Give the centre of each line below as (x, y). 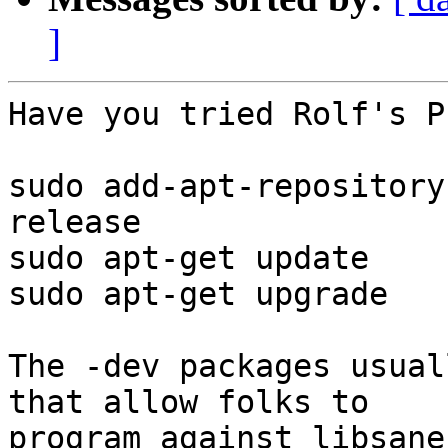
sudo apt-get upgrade (198, 294)
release (74, 222)
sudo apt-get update (188, 258)
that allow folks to (188, 402)
